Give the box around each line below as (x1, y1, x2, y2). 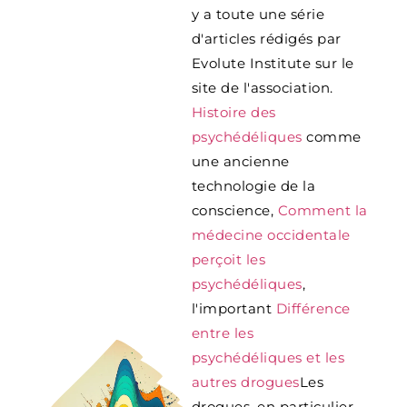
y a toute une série (191, 5, 325, 23)
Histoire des (191, 103, 276, 121)
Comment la (277, 201, 368, 219)
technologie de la (191, 176, 316, 194)
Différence (275, 299, 351, 317)
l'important (191, 299, 276, 317)
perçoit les (191, 250, 266, 268)
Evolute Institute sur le (191, 54, 354, 72)
